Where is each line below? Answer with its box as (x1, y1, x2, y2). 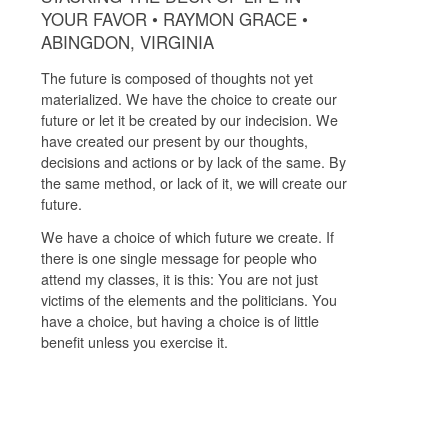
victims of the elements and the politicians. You (40, 289, 337, 310)
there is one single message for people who (40, 247, 317, 268)
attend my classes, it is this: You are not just (40, 268, 318, 289)
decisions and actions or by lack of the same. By (40, 151, 346, 172)
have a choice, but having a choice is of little (40, 310, 319, 331)
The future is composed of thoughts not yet (40, 67, 313, 88)
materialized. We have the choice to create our (40, 88, 337, 109)
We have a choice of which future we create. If (40, 226, 334, 247)
